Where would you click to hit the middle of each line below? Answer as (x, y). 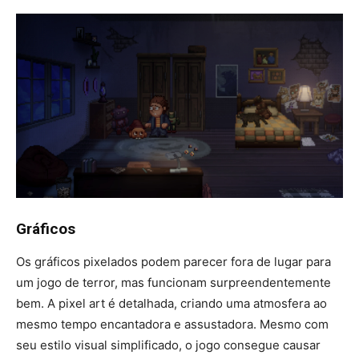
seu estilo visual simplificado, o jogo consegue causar (168, 345)
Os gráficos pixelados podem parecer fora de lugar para (173, 261)
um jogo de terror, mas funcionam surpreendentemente (173, 282)
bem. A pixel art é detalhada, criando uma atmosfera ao (171, 303)
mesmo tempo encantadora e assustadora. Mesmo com (172, 324)
